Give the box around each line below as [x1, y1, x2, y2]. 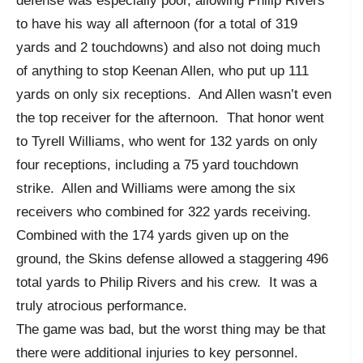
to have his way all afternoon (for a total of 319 [16, 15, 297, 32]
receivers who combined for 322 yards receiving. [16, 203, 315, 220]
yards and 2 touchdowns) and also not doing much [16, 39, 320, 55]
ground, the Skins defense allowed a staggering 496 [16, 250, 328, 267]
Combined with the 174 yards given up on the [16, 227, 288, 243]
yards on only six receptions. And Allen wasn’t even [16, 86, 331, 102]
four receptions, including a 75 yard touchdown [16, 156, 298, 173]
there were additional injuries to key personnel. [16, 344, 302, 361]
